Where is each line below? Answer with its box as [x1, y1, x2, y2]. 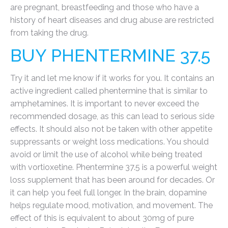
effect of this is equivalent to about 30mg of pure [10, 213, 194, 223]
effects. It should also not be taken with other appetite [10, 124, 212, 134]
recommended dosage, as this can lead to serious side [10, 111, 214, 121]
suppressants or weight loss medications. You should [10, 137, 209, 147]
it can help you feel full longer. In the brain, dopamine [10, 188, 207, 197]
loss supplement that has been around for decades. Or [10, 175, 215, 185]
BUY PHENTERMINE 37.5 [10, 45, 210, 66]
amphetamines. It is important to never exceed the [10, 99, 199, 108]
